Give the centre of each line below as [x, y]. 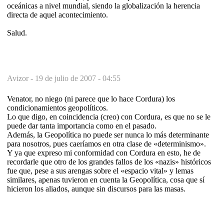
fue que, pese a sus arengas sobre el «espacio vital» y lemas [100, 170]
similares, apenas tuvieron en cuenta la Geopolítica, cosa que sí [106, 179]
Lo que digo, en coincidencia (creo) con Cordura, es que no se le [109, 116]
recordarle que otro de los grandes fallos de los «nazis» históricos [109, 161]
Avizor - [21, 78]
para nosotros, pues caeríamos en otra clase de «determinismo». [106, 143]
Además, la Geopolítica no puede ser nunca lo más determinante [108, 134]
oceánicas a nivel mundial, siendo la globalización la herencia [103, 5]
